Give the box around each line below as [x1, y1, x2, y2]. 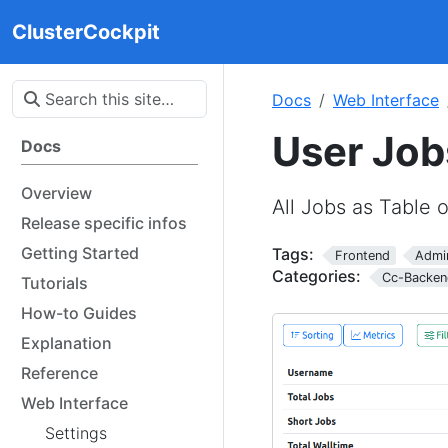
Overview [21, 183, 92, 203]
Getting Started [21, 243, 139, 263]
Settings [45, 423, 107, 443]
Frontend [334, 248, 390, 263]
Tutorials [21, 273, 88, 293]
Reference [21, 363, 98, 383]
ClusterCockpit [12, 20, 160, 44]
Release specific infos [21, 213, 187, 233]
